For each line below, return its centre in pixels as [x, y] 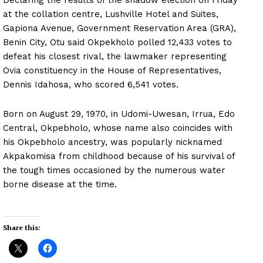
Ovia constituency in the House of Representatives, [112, 70]
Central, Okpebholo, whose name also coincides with [118, 128]
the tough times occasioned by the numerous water [114, 170]
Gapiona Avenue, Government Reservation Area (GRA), [119, 28]
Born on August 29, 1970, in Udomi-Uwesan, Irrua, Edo [119, 114]
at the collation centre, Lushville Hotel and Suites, [111, 14]
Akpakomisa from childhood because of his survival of [119, 156]
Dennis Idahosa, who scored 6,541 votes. [91, 84]
